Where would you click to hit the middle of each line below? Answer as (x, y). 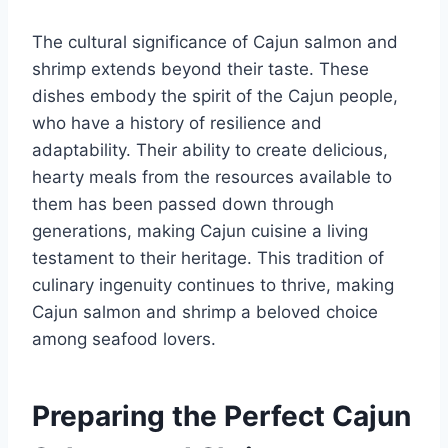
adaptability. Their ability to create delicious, (210, 149)
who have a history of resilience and (177, 122)
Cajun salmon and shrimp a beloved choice (205, 311)
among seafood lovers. (124, 338)
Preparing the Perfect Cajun (221, 415)
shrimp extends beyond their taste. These (200, 68)
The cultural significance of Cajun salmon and (215, 41)
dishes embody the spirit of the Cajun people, (215, 95)
